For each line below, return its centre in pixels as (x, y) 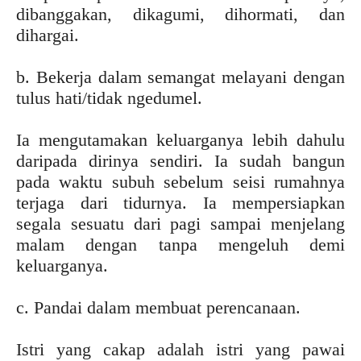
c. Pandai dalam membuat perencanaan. (158, 307)
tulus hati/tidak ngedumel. (109, 98)
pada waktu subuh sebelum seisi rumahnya (180, 181)
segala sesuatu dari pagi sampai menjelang (180, 223)
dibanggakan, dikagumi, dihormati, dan (180, 14)
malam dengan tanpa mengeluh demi (180, 244)
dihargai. (48, 35)
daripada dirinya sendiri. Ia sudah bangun (180, 160)
